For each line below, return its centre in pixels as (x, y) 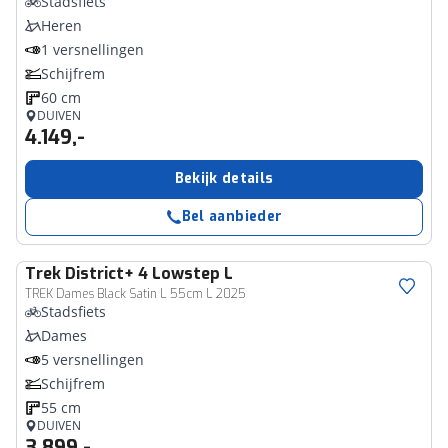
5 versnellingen (92, 359)
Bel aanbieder (232, 216)
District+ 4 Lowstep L (149, 273)
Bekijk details (224, 178)
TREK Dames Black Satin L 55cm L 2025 (135, 294)
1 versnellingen (92, 49)
